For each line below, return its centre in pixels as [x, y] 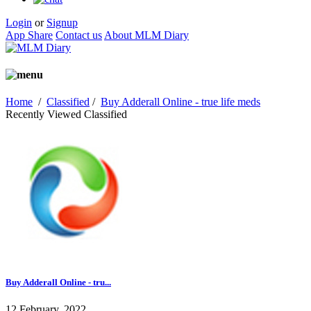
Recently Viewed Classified [66, 115]
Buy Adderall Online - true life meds [180, 102]
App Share [29, 35]
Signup [62, 22]
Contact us [79, 35]
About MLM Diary [146, 35]
